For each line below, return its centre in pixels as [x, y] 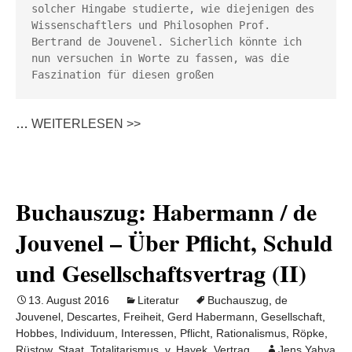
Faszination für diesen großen [126, 75]
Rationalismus [251, 333]
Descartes [92, 317]
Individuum [88, 333]
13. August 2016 [69, 300]
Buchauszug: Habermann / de [166, 211]
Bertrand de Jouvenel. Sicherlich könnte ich [167, 42]
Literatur [158, 300]
